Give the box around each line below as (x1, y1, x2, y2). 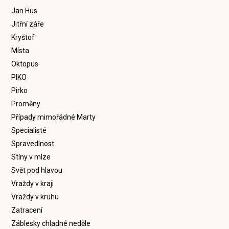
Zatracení (11, 206, 43, 214)
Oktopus (11, 60, 39, 68)
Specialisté (11, 126, 47, 134)
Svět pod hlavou (11, 166, 63, 174)
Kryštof (11, 33, 35, 41)
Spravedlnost (11, 140, 55, 148)
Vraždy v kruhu (11, 193, 59, 201)
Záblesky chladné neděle (11, 219, 91, 227)
